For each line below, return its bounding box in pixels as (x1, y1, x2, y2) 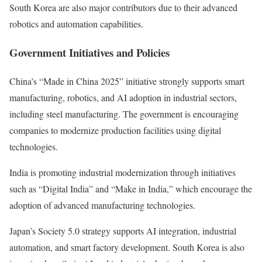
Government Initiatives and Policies (9, 44, 170, 60)
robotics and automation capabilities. (9, 18, 143, 30)
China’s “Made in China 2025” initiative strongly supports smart (9, 74, 244, 87)
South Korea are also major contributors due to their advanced (9, 1, 237, 14)
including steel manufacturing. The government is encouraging (9, 107, 239, 120)
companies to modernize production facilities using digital (9, 123, 221, 136)
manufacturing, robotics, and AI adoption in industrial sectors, (9, 91, 237, 104)
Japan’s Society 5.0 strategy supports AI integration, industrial (9, 224, 236, 237)
